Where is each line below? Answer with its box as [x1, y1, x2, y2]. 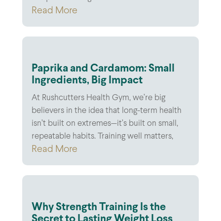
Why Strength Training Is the [31, 202, 166, 213]
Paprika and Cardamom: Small [31, 63, 175, 74]
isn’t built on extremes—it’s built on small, [31, 119, 178, 128]
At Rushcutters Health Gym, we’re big [31, 94, 165, 102]
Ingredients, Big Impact [31, 75, 143, 86]
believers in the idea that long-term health [31, 107, 182, 115]
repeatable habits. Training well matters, [31, 132, 173, 141]
